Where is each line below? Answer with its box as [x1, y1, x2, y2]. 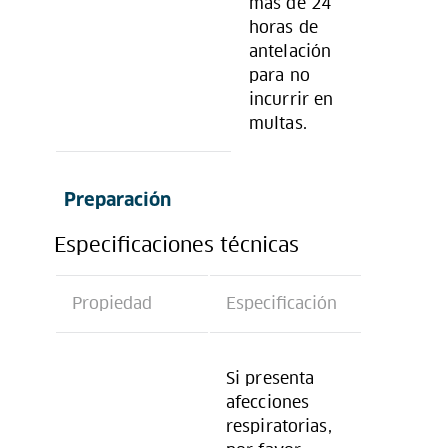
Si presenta [226, 367, 315, 389]
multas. [249, 112, 307, 134]
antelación [249, 40, 332, 62]
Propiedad [72, 292, 152, 314]
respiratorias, [226, 415, 332, 437]
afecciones [226, 391, 310, 413]
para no [249, 64, 310, 86]
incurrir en [249, 88, 334, 110]
